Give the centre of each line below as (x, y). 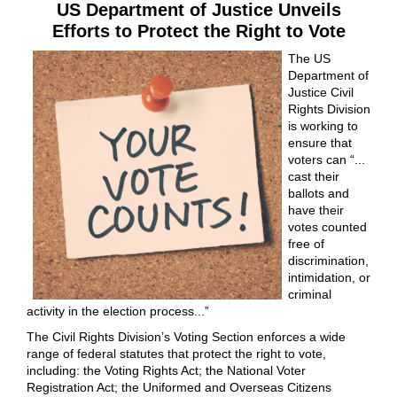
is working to (323, 126)
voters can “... (327, 160)
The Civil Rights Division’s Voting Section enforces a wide (186, 337)
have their (316, 210)
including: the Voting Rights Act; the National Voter (166, 371)
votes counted (327, 227)
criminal (310, 295)
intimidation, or (329, 278)
